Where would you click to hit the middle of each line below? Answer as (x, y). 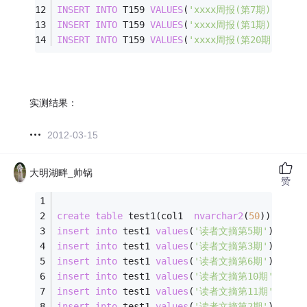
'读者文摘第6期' (231, 261)
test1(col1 (159, 216)
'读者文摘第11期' (234, 291)
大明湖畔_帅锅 (61, 172)
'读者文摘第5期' (231, 231)
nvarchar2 (219, 216)
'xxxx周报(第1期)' (233, 25)
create (74, 216)
